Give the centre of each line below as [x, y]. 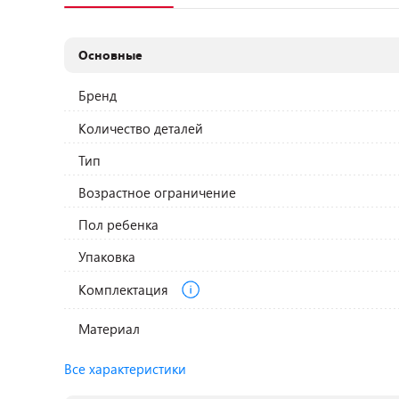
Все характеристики [125, 369]
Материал [110, 329]
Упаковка [107, 256]
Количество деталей [141, 128]
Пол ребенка [119, 224]
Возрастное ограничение [158, 192]
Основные [111, 55]
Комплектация [126, 289]
